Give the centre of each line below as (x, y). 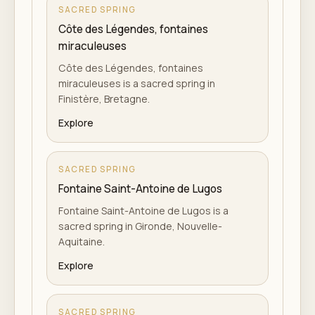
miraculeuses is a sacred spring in (137, 83)
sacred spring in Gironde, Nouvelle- (140, 226)
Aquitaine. (82, 241)
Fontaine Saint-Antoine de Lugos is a (143, 210)
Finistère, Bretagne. (104, 98)
